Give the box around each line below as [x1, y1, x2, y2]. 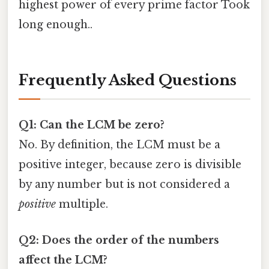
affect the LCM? [19, 253, 107, 267]
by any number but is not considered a [19, 178, 230, 192]
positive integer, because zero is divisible [19, 158, 241, 172]
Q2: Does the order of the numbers [19, 233, 219, 247]
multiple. [56, 198, 108, 211]
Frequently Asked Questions [19, 71, 237, 89]
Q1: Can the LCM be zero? [19, 118, 165, 132]
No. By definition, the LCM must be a [19, 138, 220, 152]
